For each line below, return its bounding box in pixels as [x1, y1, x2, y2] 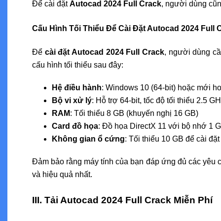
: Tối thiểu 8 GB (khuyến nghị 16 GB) [70, 109, 198, 117]
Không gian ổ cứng [52, 134, 125, 143]
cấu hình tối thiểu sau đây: [32, 60, 123, 69]
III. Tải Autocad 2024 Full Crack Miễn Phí [32, 194, 213, 205]
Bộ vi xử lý [52, 96, 92, 105]
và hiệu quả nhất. [32, 170, 92, 179]
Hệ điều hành [52, 83, 102, 92]
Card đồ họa [52, 121, 98, 130]
